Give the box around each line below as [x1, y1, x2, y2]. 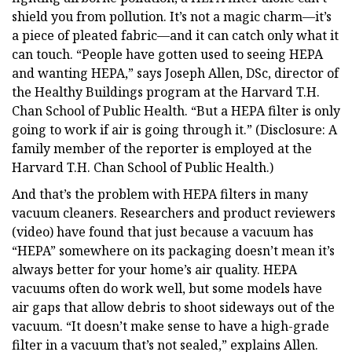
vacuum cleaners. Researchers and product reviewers [12, 203, 335, 222]
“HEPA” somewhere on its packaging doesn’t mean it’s [12, 241, 335, 259]
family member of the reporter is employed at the [12, 139, 312, 157]
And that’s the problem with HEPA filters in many [12, 185, 308, 203]
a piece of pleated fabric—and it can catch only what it [12, 26, 339, 44]
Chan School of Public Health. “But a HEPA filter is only [12, 101, 340, 119]
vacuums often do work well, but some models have [12, 279, 322, 297]
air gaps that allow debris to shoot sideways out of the [12, 298, 335, 316]
